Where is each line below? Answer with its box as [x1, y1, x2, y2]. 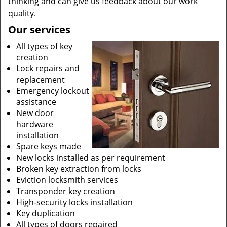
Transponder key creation [16, 185, 115, 197]
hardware [16, 119, 53, 130]
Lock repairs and [16, 63, 80, 74]
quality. [8, 8, 36, 19]
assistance [16, 96, 56, 107]
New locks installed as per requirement [16, 152, 165, 163]
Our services [8, 23, 70, 36]
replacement [16, 74, 65, 85]
